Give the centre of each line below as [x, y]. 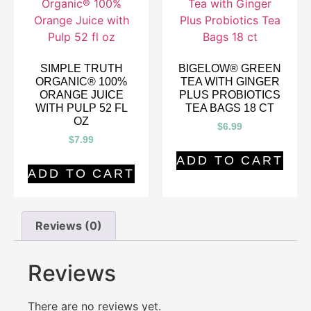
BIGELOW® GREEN [230, 68]
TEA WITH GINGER [230, 81]
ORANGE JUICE [81, 94]
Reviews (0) [69, 226]
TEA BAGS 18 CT [230, 108]
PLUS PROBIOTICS [230, 94]
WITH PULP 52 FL [81, 108]
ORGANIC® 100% [81, 81]
